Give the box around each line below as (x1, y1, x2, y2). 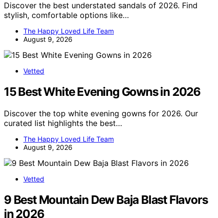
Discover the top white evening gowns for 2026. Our (4, 109, 198, 119)
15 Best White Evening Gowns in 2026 (4, 85, 200, 99)
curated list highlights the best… (4, 118, 122, 128)
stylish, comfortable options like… (4, 10, 129, 20)
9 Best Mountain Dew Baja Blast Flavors (4, 193, 208, 207)
